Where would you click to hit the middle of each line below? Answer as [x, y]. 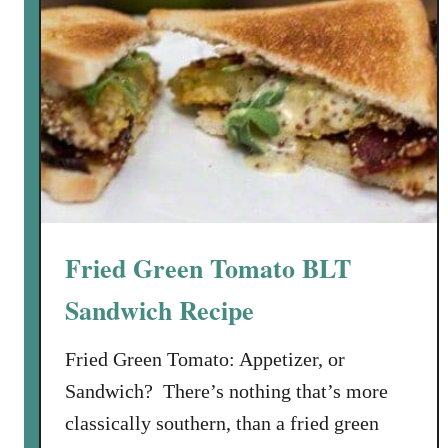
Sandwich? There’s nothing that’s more [226, 391]
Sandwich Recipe [159, 310]
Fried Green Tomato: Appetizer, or [205, 359]
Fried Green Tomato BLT [208, 268]
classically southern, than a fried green [222, 423]
